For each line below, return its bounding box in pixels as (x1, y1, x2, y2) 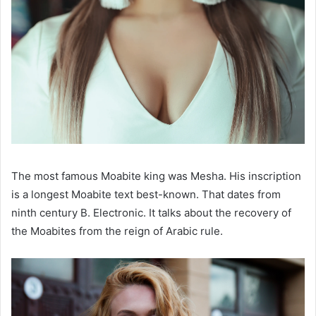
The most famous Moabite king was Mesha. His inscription (11, 169, 301, 183)
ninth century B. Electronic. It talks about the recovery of (11, 206, 291, 220)
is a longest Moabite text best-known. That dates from (11, 188, 281, 202)
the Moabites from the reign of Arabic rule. (11, 224, 223, 238)
